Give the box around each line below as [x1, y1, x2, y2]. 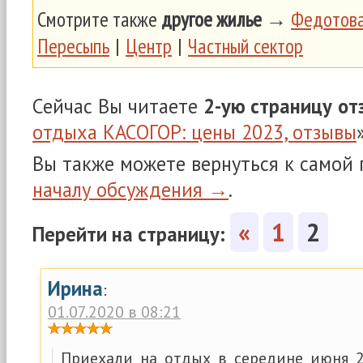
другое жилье [161, 6, 262, 32]
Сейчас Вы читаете [32, 93, 203, 119]
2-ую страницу [203, 93, 332, 119]
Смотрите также [37, 6, 161, 32]
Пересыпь [37, 32, 109, 59]
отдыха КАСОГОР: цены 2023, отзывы [32, 119, 357, 145]
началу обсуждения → [32, 177, 228, 203]
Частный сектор [188, 32, 303, 59]
